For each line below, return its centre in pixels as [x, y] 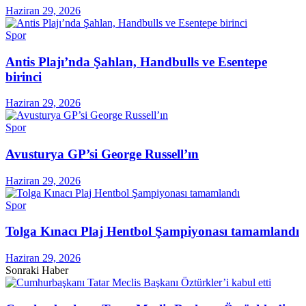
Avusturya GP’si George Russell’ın [102, 154]
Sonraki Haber [37, 270]
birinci [24, 76]
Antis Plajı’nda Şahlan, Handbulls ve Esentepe [136, 61]
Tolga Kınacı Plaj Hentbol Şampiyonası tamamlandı [152, 232]
